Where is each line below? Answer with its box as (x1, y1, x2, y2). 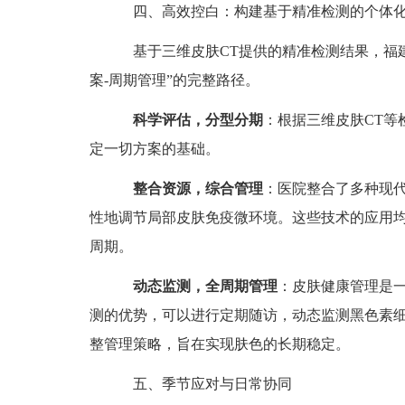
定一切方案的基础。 (89, 141, 220, 157)
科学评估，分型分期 (133, 112, 263, 128)
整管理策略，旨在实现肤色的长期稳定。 (89, 336, 350, 353)
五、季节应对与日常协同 (104, 376, 292, 392)
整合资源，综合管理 (133, 181, 263, 197)
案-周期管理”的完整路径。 (89, 72, 259, 89)
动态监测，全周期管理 (133, 278, 278, 295)
